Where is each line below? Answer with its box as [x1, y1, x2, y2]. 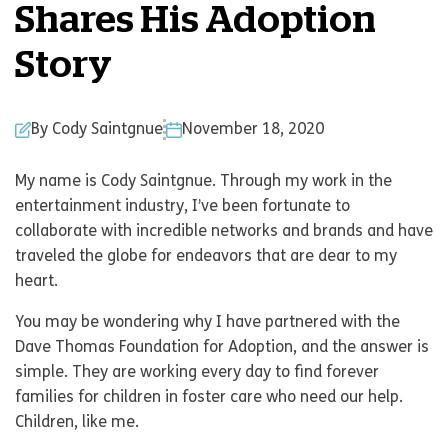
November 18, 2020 [182, 121, 324, 138]
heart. [15, 274, 58, 290]
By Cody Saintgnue [31, 121, 163, 138]
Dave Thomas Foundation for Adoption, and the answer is [15, 340, 429, 356]
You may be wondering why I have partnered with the [15, 315, 400, 331]
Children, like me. [15, 415, 139, 431]
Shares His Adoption [15, 2, 376, 40]
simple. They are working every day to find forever [15, 365, 379, 381]
